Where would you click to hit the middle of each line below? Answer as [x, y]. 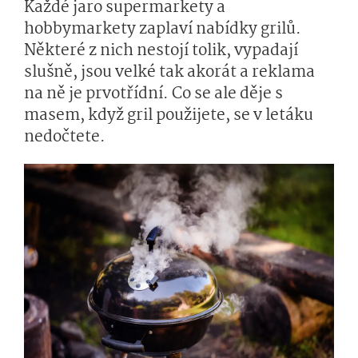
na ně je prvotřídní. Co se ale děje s [153, 94]
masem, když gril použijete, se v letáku [169, 116]
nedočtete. [65, 137]
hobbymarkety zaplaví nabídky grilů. [163, 30]
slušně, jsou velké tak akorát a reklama [169, 73]
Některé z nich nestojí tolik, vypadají [161, 51]
